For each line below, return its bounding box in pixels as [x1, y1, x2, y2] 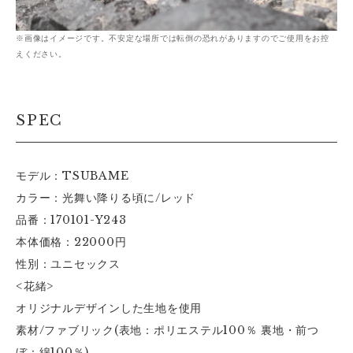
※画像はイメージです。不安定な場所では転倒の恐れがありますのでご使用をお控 [16, 33, 329, 43]
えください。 [16, 49, 67, 59]
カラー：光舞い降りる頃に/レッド [16, 191, 195, 205]
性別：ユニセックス [16, 257, 121, 271]
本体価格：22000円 [16, 235, 127, 249]
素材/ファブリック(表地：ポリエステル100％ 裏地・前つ [16, 323, 319, 337]
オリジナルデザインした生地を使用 [16, 301, 202, 315]
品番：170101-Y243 [16, 213, 127, 227]
